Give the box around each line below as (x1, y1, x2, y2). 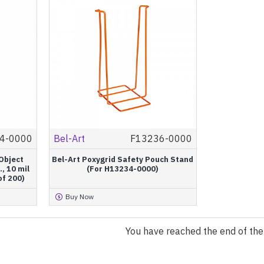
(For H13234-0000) (87, 163, 159, 174)
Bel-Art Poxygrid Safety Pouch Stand (52, 154, 194, 164)
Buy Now (65, 192, 94, 201)
